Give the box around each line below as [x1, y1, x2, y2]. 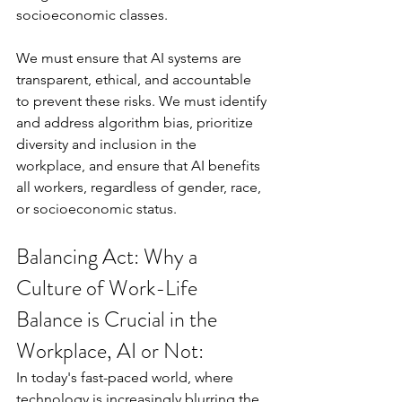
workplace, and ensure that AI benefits [16, 156, 264, 174]
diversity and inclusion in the [16, 135, 200, 153]
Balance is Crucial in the [16, 303, 222, 335]
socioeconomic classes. [16, 5, 168, 23]
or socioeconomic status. [16, 199, 177, 217]
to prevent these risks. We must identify [16, 92, 270, 109]
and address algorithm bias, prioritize [16, 113, 257, 131]
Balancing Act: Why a [16, 240, 202, 272]
